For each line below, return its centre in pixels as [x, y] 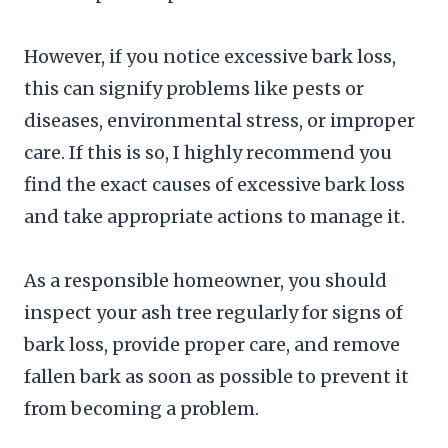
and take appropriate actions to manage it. [214, 216]
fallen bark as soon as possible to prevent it [216, 376]
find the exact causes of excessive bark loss [214, 184]
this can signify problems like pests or [194, 88]
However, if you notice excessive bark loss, [210, 56]
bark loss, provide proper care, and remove [212, 344]
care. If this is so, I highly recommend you [208, 152]
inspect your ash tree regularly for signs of [213, 312]
